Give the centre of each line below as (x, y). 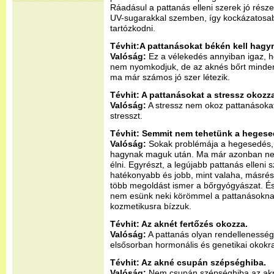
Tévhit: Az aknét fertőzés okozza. (179, 224)
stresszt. (128, 116)
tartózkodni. (133, 28)
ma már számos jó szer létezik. (170, 77)
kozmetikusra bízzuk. (151, 206)
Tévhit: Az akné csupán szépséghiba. (188, 262)
